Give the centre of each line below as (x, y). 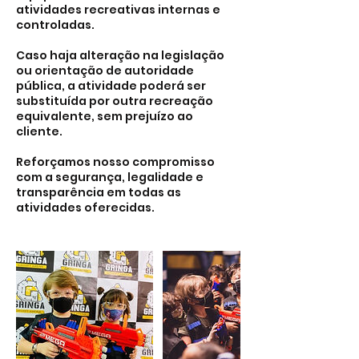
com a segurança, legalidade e (110, 177)
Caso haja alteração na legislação (120, 55)
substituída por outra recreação (115, 101)
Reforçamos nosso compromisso (115, 162)
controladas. (55, 25)
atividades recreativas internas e (118, 10)
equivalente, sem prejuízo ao (105, 116)
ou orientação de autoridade (105, 71)
